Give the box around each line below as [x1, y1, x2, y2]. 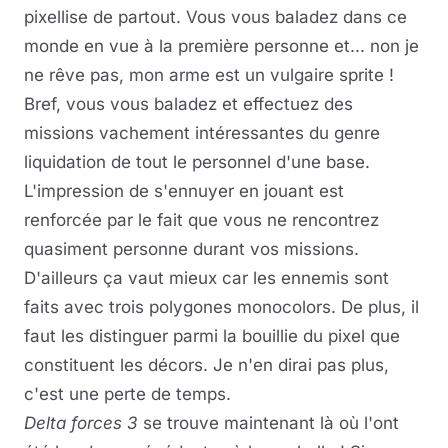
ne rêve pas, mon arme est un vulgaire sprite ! [24, 65, 394, 85]
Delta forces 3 [24, 413, 138, 433]
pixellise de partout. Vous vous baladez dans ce [24, 7, 407, 27]
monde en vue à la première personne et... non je [24, 36, 419, 56]
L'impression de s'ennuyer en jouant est [24, 181, 344, 201]
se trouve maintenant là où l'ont [138, 413, 399, 433]
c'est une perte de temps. [24, 384, 231, 404]
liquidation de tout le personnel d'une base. [24, 152, 370, 172]
